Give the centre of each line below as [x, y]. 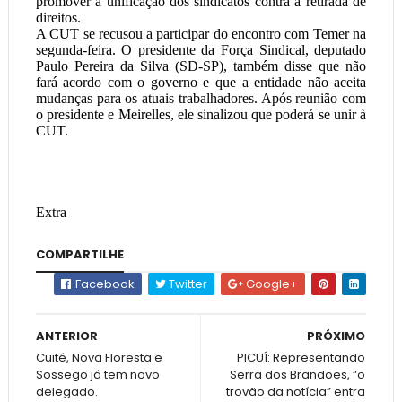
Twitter [187, 284]
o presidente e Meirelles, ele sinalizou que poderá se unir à [201, 114]
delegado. [66, 392]
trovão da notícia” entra [296, 392]
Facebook [104, 284]
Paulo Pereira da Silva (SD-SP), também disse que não [201, 66]
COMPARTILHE [79, 254]
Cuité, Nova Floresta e [99, 358]
